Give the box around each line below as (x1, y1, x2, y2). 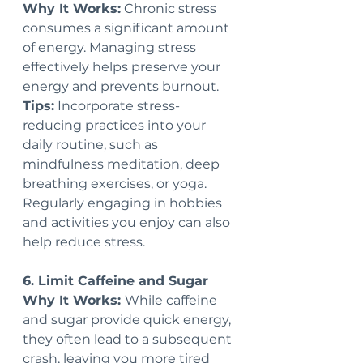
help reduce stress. (23, 234, 145, 250)
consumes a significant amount (23, 20, 233, 36)
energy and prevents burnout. (23, 79, 219, 95)
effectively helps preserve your (23, 59, 224, 75)
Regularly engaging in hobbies (23, 195, 225, 211)
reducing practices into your (23, 117, 209, 134)
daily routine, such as (23, 137, 161, 153)
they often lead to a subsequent (23, 331, 235, 348)
